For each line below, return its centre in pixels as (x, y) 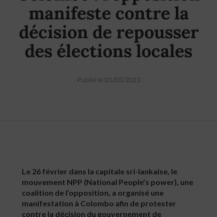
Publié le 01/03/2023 (108, 80)
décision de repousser (108, 32)
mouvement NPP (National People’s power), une (108, 182)
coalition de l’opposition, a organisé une (93, 193)
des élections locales (108, 51)
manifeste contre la (108, 13)
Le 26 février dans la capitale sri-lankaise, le (100, 171)
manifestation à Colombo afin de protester (99, 203)
